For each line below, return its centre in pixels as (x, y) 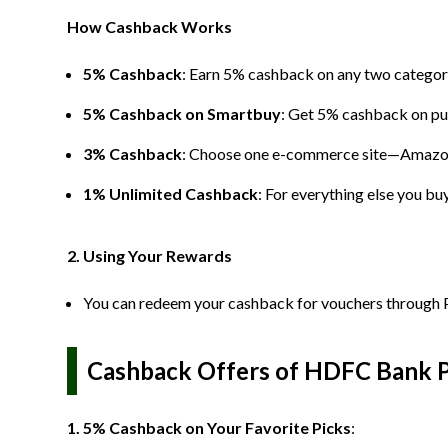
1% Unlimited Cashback (170, 193)
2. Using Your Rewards (149, 255)
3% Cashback (132, 153)
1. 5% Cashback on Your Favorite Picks (209, 427)
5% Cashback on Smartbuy (182, 113)
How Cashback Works (149, 26)
